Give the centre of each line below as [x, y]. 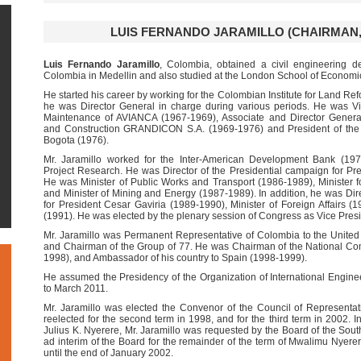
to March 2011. [76, 288]
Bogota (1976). [76, 140]
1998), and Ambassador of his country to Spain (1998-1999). [175, 258]
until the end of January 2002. [108, 353]
